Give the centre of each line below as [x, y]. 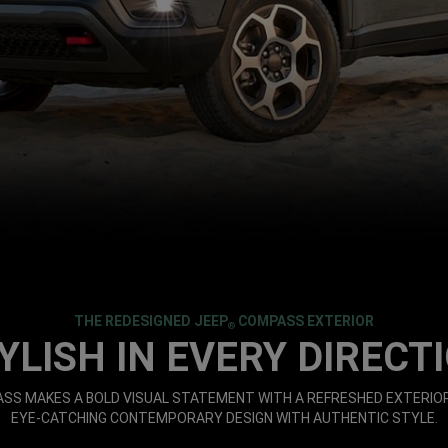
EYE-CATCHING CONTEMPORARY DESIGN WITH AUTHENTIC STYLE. [224, 418]
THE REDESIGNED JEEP [151, 321]
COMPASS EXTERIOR [304, 321]
